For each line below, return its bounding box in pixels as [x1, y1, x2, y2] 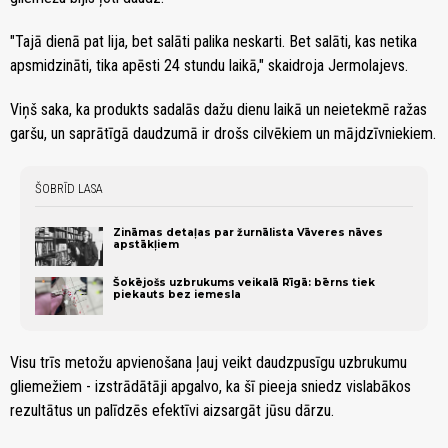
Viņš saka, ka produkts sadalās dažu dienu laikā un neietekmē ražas [10, 100, 427, 120]
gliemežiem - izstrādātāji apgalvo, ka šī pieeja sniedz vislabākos [10, 376, 411, 396]
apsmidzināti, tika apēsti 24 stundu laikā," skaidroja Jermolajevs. [10, 56, 408, 76]
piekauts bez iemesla [113, 287, 242, 301]
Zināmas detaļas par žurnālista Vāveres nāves [113, 226, 384, 240]
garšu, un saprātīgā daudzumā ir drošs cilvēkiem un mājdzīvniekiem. [10, 124, 436, 144]
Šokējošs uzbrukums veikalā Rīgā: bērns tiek [113, 275, 376, 289]
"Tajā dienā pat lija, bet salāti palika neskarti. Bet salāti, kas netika [10, 32, 417, 52]
